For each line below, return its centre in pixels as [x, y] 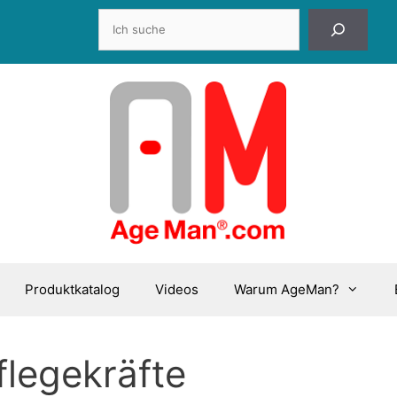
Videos [177, 289]
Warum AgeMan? [287, 289]
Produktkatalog [73, 289]
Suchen [222, 16]
